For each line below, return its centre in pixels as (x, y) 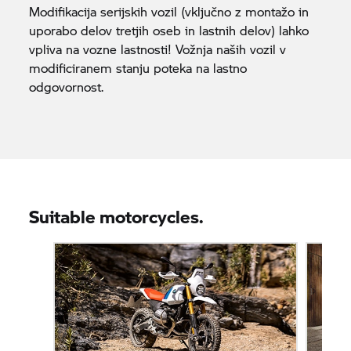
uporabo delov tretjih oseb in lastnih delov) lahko (169, 30)
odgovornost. (67, 86)
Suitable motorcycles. (117, 216)
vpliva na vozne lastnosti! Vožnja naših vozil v (158, 49)
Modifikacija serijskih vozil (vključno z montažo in (169, 11)
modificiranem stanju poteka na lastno (138, 67)
